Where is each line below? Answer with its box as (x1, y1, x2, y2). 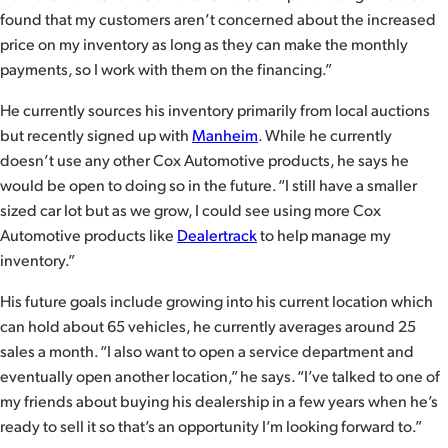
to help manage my (257, 224, 391, 246)
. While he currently (258, 124, 392, 146)
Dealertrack (177, 224, 257, 246)
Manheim (192, 124, 258, 146)
